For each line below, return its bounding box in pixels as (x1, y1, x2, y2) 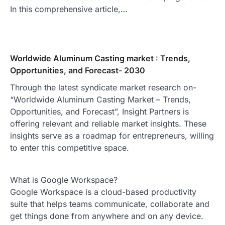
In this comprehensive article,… (10, 4, 128, 14)
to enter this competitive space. (10, 142, 129, 153)
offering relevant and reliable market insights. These (10, 118, 206, 129)
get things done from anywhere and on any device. (10, 210, 203, 221)
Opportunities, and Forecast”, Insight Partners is (10, 106, 189, 117)
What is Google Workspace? (10, 174, 118, 185)
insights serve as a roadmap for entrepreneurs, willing (10, 130, 214, 141)
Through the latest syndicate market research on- (10, 82, 196, 92)
